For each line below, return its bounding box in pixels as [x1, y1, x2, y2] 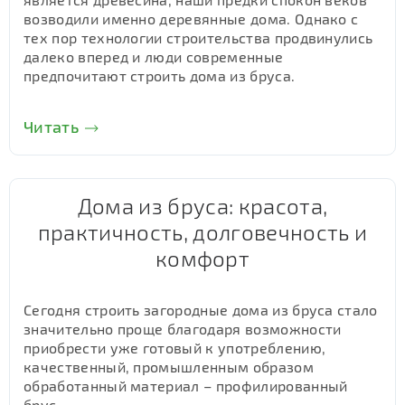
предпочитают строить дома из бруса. [24, 67, 296, 84]
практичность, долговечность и [37, 219, 368, 245]
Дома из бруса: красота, [77, 193, 328, 219]
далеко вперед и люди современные [24, 48, 284, 65]
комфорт [155, 245, 250, 271]
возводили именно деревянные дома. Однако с [24, 10, 359, 27]
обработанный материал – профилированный [24, 377, 348, 394]
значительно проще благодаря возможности [24, 320, 342, 337]
